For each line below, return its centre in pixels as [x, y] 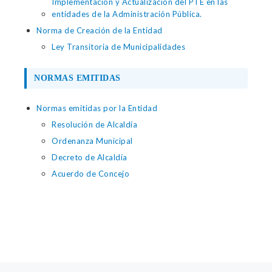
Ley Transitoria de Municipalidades [118, 47]
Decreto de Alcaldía [90, 157]
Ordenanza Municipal [92, 141]
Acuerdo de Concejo [90, 174]
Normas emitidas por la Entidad [97, 108]
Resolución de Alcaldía [94, 124]
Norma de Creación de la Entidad [100, 30]
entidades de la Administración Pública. [127, 14]
